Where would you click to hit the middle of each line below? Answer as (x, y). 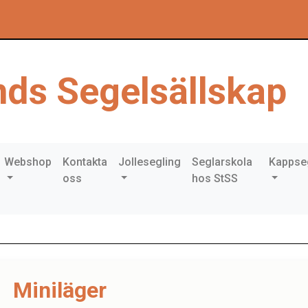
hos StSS (214, 178)
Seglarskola (222, 162)
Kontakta (85, 162)
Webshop (27, 162)
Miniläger (60, 290)
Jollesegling (149, 162)
